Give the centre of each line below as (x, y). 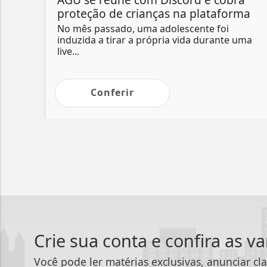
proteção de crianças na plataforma (154, 13)
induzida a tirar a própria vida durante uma (155, 40)
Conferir (112, 92)
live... (68, 51)
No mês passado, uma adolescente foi (143, 28)
